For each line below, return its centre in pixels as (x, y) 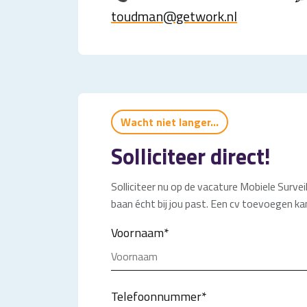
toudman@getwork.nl (174, 16)
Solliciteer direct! (191, 156)
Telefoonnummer (156, 296)
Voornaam (137, 233)
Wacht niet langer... (170, 122)
